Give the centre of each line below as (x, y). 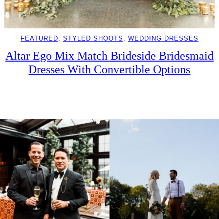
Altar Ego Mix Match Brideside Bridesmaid (109, 56)
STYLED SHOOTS (93, 39)
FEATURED (39, 39)
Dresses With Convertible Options (109, 69)
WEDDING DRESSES (163, 39)
